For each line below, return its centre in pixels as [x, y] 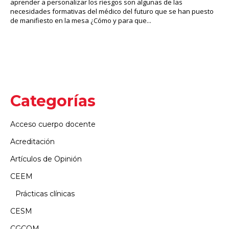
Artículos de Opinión [46, 159]
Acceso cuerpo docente [53, 124]
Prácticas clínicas [45, 193]
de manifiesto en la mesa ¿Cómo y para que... [81, 20]
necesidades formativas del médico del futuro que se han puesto [112, 11]
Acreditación [32, 141]
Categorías [53, 101]
